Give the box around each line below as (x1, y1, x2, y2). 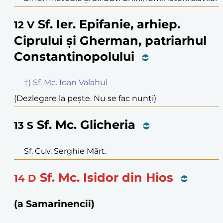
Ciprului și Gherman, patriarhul (14, 33, 207, 48)
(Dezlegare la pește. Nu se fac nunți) (14, 94, 156, 104)
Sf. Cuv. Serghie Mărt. (24, 146, 107, 156)
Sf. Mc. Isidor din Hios (40, 170, 173, 185)
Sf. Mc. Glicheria (37, 117, 135, 132)
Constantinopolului (14, 49, 134, 64)
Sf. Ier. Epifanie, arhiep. (38, 17, 180, 32)
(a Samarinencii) (14, 198, 95, 210)
